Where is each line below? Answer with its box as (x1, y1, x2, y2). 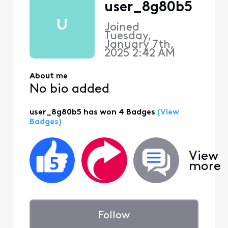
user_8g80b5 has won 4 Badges (29, 108, 155, 117)
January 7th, (104, 39, 174, 51)
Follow (98, 210, 130, 221)
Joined (104, 22, 142, 34)
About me (29, 72, 68, 80)
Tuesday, (104, 31, 152, 43)
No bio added (29, 82, 109, 96)
